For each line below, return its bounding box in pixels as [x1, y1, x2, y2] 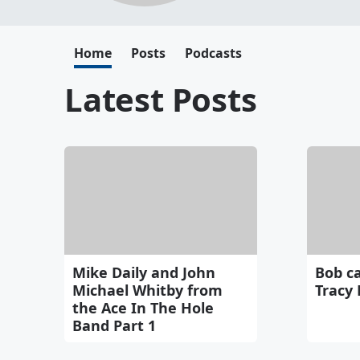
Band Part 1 [72, 315, 156, 335]
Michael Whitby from [72, 280, 223, 300]
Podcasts [185, 44, 242, 62]
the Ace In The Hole [72, 297, 214, 317]
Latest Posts [64, 77, 257, 121]
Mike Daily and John [72, 262, 215, 282]
